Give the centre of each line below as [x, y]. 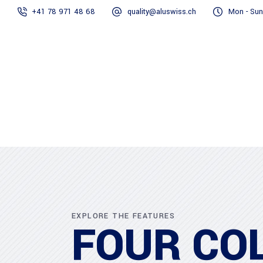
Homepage [99, 85]
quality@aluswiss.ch [162, 12]
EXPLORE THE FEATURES [123, 216]
